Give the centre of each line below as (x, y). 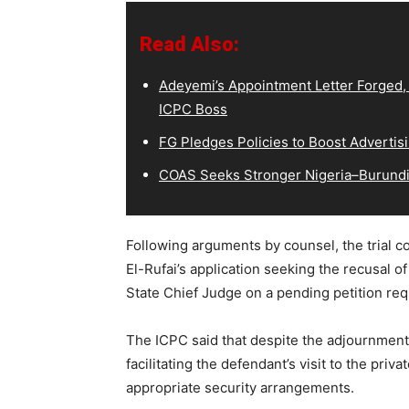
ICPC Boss (193, 109)
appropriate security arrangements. (240, 387)
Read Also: (189, 44)
